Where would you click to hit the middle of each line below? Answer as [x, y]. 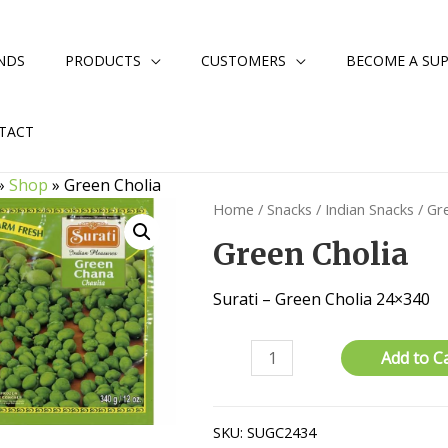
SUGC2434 [282, 432]
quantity [243, 400]
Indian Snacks [370, 209]
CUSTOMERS [243, 60]
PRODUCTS [103, 60]
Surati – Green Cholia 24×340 [322, 298]
